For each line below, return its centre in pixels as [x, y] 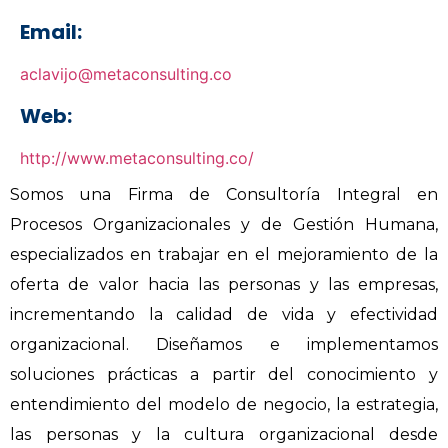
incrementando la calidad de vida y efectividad [224, 314]
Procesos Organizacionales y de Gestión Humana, [224, 224]
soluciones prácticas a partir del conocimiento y [224, 374]
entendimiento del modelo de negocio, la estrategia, [224, 404]
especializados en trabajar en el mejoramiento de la [224, 254]
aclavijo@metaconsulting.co [126, 74]
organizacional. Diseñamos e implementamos [224, 344]
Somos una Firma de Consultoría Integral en [224, 194]
